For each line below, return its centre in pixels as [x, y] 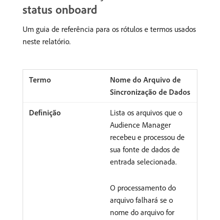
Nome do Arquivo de [145, 79]
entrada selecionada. [143, 161]
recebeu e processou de [147, 137]
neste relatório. [47, 41]
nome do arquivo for [142, 212]
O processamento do [143, 187]
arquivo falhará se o [141, 200]
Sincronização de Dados [150, 92]
